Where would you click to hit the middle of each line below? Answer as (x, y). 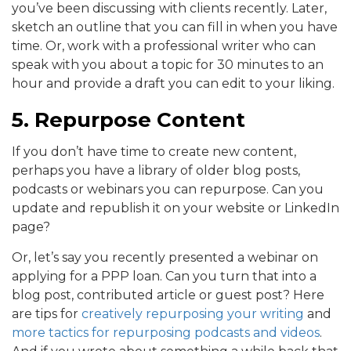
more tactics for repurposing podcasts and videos (166, 333)
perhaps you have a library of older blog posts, (156, 171)
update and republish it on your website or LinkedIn (175, 208)
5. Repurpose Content (128, 120)
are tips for (47, 314)
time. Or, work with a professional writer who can (164, 46)
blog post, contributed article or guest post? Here (168, 295)
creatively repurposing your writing (193, 314)
